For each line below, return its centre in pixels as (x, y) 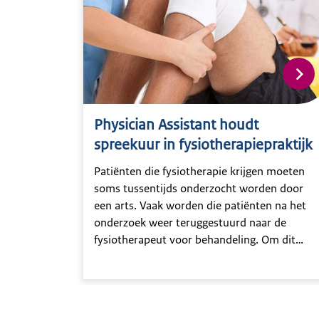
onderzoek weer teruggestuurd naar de (190, 223)
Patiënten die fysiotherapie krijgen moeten (199, 172)
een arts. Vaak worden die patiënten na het (200, 206)
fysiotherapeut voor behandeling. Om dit (195, 240)
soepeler (115, 274)
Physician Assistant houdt (176, 125)
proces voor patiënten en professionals (190, 257)
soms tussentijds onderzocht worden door (199, 189)
